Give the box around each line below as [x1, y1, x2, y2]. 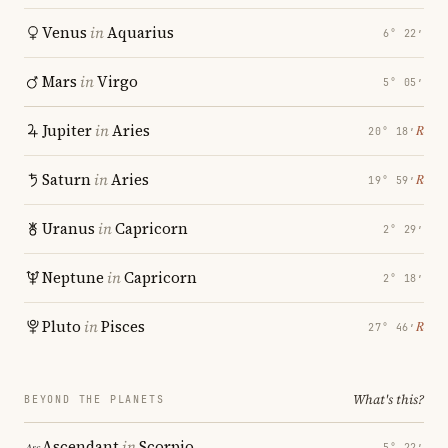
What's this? [353, 391, 424, 408]
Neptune [42, 267, 104, 288]
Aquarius [107, 22, 174, 43]
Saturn [42, 169, 91, 190]
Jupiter [42, 120, 92, 141]
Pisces [101, 316, 145, 337]
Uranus [42, 218, 95, 239]
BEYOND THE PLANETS [24, 393, 165, 406]
